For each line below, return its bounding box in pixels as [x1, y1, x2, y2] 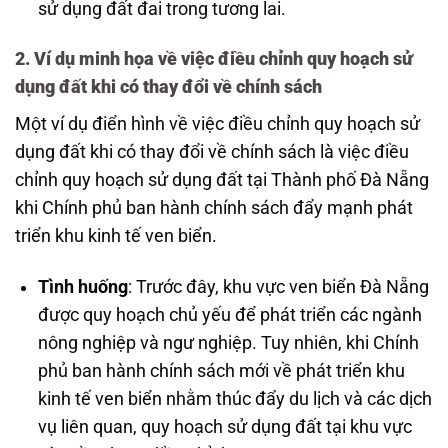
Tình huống [37, 277, 128, 298]
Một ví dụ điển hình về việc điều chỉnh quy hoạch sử [15, 114, 420, 135]
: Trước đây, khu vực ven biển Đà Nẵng [127, 277, 429, 298]
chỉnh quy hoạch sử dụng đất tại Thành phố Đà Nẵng [15, 170, 429, 191]
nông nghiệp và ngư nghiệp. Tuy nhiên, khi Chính [37, 333, 419, 354]
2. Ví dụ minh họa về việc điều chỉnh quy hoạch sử [15, 49, 413, 70]
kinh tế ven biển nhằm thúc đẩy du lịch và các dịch [37, 389, 432, 410]
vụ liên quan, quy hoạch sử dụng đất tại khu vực [37, 417, 412, 438]
